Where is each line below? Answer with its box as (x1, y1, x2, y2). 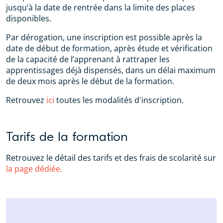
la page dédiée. (6, 163, 62, 174)
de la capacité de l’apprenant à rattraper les (6, 54, 170, 65)
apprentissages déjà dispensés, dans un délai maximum (6, 65, 216, 76)
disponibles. (6, 13, 51, 24)
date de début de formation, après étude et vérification (6, 43, 213, 54)
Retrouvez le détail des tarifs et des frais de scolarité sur (6, 152, 216, 163)
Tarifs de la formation (6, 129, 131, 144)
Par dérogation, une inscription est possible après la (6, 32, 202, 43)
